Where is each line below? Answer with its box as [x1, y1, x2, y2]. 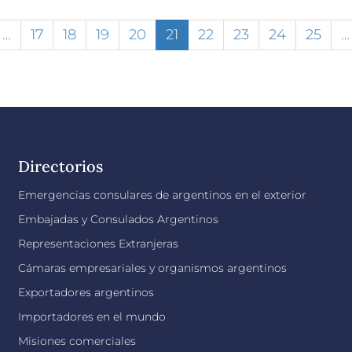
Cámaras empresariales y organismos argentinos [18, 260, 288, 275]
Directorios [18, 156, 104, 176]
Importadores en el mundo [18, 309, 167, 324]
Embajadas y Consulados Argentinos [18, 211, 219, 226]
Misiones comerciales [18, 333, 137, 348]
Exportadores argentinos [18, 284, 155, 299]
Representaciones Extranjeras [18, 236, 179, 251]
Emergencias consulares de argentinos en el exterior [18, 187, 307, 202]
